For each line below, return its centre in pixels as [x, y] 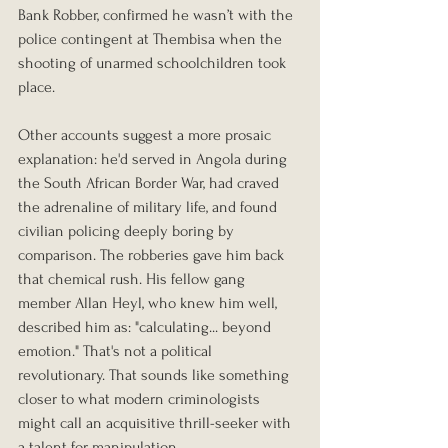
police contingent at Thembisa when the [152, 39]
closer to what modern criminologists [141, 399]
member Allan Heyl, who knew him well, [149, 303]
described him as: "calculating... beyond [146, 327]
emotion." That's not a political [117, 351]
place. [36, 87]
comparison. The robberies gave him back [153, 255]
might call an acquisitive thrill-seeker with [156, 423]
